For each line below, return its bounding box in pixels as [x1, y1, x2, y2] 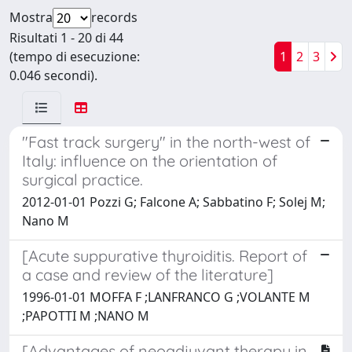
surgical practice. [22, 169, 143, 189]
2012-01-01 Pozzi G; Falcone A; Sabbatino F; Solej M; [22, 192, 325, 211]
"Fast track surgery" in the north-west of [22, 131, 310, 152]
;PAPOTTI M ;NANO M [22, 306, 149, 324]
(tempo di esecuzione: [9, 47, 140, 65]
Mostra [9, 8, 53, 26]
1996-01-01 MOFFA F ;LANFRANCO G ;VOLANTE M [22, 288, 310, 306]
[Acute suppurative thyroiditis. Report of [22, 245, 307, 266]
